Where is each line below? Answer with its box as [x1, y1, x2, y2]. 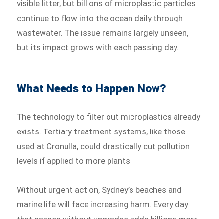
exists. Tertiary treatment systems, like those [17, 126, 186, 136]
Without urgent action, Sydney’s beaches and [17, 185, 182, 195]
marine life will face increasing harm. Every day [17, 199, 189, 210]
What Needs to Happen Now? [17, 82, 167, 95]
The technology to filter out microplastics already [17, 111, 201, 122]
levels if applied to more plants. [17, 155, 132, 166]
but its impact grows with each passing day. [17, 42, 179, 52]
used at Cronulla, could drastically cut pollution [17, 141, 190, 151]
